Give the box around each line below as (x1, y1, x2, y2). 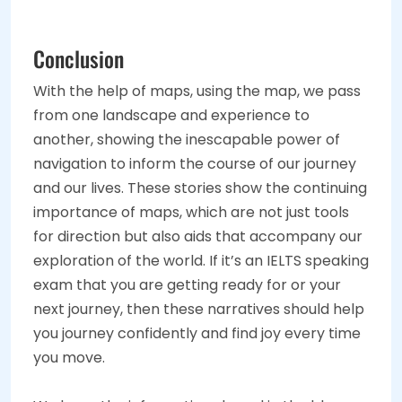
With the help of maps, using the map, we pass (33, 81, 361, 102)
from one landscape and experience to (33, 105, 310, 127)
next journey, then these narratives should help (33, 299, 364, 320)
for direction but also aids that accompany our (33, 226, 363, 248)
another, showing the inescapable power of (33, 129, 340, 151)
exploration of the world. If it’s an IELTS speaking (33, 250, 369, 272)
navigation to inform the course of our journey (33, 153, 356, 175)
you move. (33, 347, 105, 369)
